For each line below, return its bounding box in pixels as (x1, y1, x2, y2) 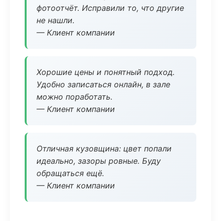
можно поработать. (37, 92, 112, 102)
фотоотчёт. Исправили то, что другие (37, 3, 184, 13)
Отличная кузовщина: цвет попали (37, 144, 172, 153)
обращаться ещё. (37, 168, 104, 178)
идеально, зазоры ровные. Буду (37, 156, 161, 166)
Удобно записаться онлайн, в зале (37, 79, 170, 89)
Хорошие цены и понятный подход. (37, 67, 175, 77)
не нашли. (37, 15, 74, 25)
